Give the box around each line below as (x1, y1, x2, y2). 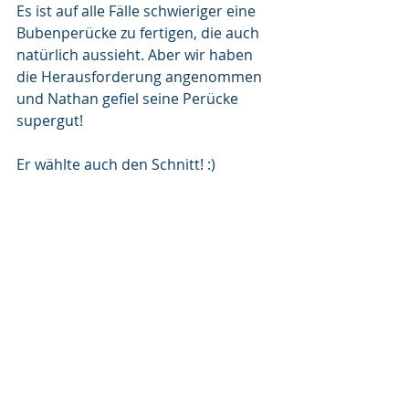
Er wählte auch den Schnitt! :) (16, 154, 215, 174)
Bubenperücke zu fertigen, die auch (16, 23, 263, 43)
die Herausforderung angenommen (16, 67, 266, 87)
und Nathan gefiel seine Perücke (16, 89, 242, 109)
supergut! (16, 110, 83, 131)
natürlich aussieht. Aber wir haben (16, 45, 257, 65)
